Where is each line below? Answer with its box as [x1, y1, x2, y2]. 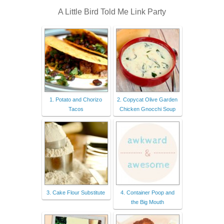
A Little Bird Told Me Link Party [58, 7, 166, 16]
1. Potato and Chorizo [49, 96, 102, 103]
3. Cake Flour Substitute [46, 189, 105, 196]
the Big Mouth [130, 199, 164, 205]
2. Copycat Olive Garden [117, 96, 177, 103]
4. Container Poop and [120, 189, 174, 196]
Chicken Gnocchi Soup [119, 106, 175, 112]
